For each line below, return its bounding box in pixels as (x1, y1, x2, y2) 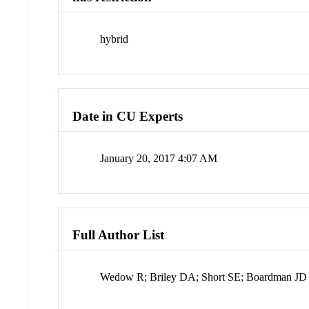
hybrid (100, 33, 129, 46)
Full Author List (72, 228, 165, 243)
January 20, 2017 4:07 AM (100, 152, 218, 164)
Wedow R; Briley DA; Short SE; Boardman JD (100, 271, 308, 283)
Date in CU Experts (72, 108, 183, 123)
